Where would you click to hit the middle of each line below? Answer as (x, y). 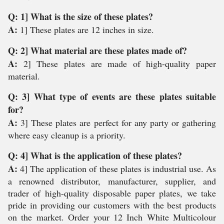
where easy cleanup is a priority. (67, 135)
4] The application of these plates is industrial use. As (118, 168)
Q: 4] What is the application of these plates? (95, 155)
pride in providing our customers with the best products (112, 205)
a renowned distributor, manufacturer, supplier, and (112, 181)
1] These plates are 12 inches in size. (87, 29)
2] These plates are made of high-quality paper (119, 63)
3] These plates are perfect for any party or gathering (118, 122)
